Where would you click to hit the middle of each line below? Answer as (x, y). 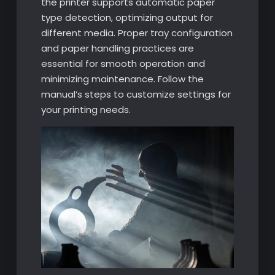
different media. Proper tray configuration (137, 33)
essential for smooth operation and (123, 64)
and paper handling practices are (117, 48)
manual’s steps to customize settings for (136, 95)
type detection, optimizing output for (127, 18)
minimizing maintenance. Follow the (122, 79)
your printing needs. (86, 110)
